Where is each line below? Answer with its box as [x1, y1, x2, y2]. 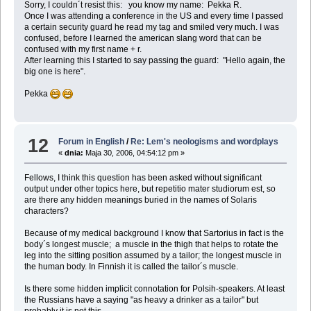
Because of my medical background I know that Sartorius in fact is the [24, 228, 284, 239]
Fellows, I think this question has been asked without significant [24, 173, 262, 183]
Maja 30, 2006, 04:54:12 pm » [83, 149, 185, 158]
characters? [24, 206, 69, 217]
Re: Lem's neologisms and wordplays [131, 137, 279, 147]
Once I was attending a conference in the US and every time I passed [24, 10, 283, 21]
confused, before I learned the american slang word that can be [24, 33, 262, 43]
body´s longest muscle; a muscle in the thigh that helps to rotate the [24, 239, 278, 250]
